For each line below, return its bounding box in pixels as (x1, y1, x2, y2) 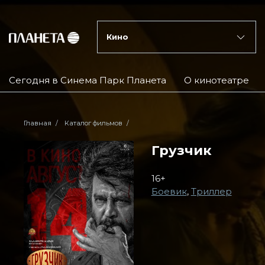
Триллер (190, 186, 232, 197)
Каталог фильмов (64, 119, 122, 127)
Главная (24, 119, 51, 127)
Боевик (151, 186, 187, 197)
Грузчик (151, 142, 212, 159)
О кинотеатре (184, 75, 249, 86)
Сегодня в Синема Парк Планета (9, 75, 166, 86)
